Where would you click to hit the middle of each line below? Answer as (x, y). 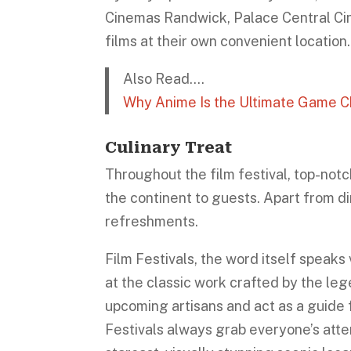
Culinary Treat (169, 147)
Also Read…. (163, 79)
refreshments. (154, 221)
